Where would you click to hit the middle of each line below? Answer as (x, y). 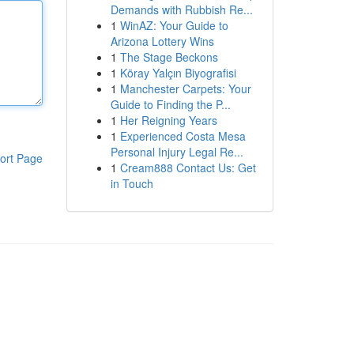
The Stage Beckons (169, 57)
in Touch (132, 183)
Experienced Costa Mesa (183, 136)
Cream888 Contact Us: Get (188, 168)
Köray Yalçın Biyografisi (178, 73)
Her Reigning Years (168, 120)
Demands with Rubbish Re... (181, 9)
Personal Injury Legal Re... (177, 152)
